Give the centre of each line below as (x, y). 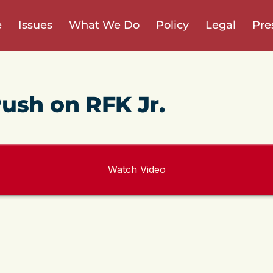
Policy (172, 25)
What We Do (104, 25)
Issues (35, 25)
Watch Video (136, 169)
